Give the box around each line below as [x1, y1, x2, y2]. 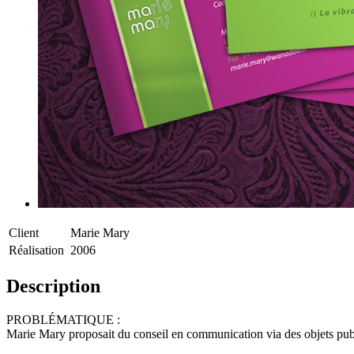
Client [9, 225, 39, 239]
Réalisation [9, 243, 64, 257]
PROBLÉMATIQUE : [6, 312, 120, 326]
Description [6, 275, 100, 296]
